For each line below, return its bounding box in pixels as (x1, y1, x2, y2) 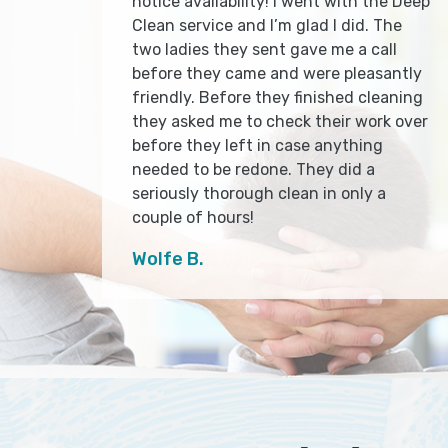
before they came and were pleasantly (132, 64, 422, 84)
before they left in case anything (132, 136, 383, 156)
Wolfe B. (132, 248, 204, 271)
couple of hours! (132, 208, 254, 228)
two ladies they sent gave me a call (132, 40, 397, 60)
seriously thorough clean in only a (132, 184, 386, 204)
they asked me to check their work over (132, 112, 428, 132)
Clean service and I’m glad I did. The (132, 16, 402, 36)
